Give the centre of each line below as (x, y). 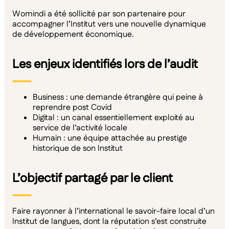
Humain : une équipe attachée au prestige (110, 139)
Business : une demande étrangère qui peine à (118, 98)
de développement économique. (73, 35)
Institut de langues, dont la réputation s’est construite (109, 222)
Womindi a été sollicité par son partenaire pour (99, 14)
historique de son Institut (78, 149)
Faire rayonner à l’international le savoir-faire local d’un (113, 212)
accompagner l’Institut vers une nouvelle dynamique (109, 25)
